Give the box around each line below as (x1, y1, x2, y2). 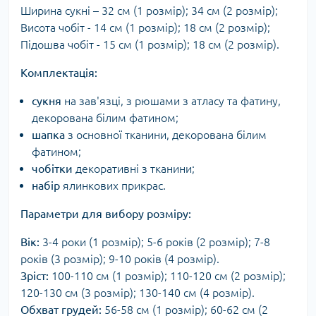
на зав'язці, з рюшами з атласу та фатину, (61, 95, 281, 107)
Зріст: (20, 269, 49, 282)
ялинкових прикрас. (60, 179, 166, 192)
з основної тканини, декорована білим (65, 128, 267, 141)
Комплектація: (20, 66, 97, 79)
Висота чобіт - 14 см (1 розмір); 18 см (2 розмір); (20, 21, 270, 34)
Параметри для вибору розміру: (20, 207, 191, 220)
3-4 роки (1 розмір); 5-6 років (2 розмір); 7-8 (39, 236, 270, 248)
